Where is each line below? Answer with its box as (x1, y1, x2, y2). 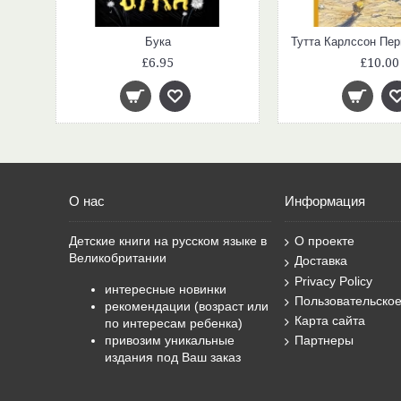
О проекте (294, 234, 354, 248)
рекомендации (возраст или (105, 299, 269, 313)
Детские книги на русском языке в (69, 234, 267, 248)
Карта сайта (294, 313, 365, 328)
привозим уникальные (105, 333, 235, 347)
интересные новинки (105, 282, 226, 296)
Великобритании (69, 251, 166, 265)
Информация (285, 193, 365, 209)
